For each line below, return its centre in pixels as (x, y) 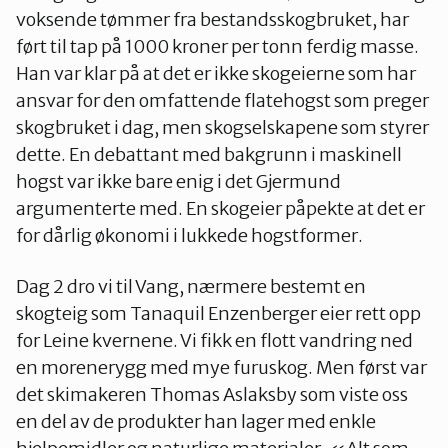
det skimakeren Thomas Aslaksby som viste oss (212, 394)
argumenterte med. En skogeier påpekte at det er (220, 208)
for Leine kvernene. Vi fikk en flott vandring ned (214, 340)
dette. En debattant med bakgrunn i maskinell (209, 154)
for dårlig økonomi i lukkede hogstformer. (189, 235)
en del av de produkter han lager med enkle (196, 421)
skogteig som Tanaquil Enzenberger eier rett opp (218, 313)
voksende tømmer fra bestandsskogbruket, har (212, 19)
